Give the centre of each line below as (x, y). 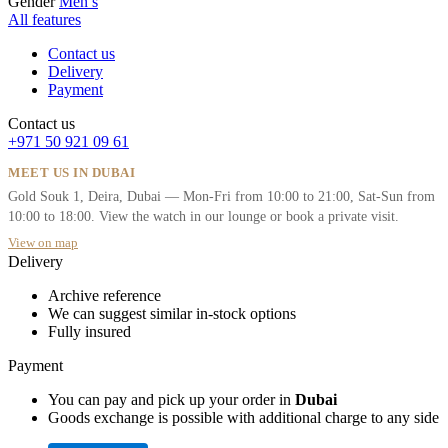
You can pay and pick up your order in (171, 400)
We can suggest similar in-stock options (172, 314)
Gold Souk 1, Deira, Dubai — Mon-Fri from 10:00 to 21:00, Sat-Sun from (221, 197)
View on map (43, 243)
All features (44, 20)
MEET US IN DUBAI (71, 173)
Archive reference (104, 296)
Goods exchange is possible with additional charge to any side (243, 418)
